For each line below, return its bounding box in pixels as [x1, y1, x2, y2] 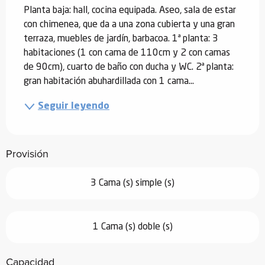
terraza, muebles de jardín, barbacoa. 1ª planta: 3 [24, 34, 218, 44]
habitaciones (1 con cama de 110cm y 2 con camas [24, 48, 230, 58]
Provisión [6, 146, 49, 161]
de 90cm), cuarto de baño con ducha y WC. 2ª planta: [24, 62, 234, 72]
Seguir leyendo [38, 101, 109, 111]
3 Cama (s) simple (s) [91, 178, 174, 188]
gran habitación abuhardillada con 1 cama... [24, 76, 194, 86]
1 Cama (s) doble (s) [92, 222, 173, 232]
